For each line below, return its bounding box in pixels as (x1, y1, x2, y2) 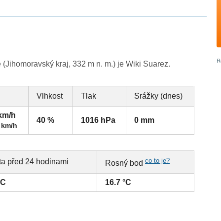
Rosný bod (105, 159, 146, 168)
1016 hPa (81, 116, 116, 125)
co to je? (145, 157, 170, 165)
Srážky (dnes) (134, 92, 183, 101)
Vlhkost (37, 92, 63, 101)
